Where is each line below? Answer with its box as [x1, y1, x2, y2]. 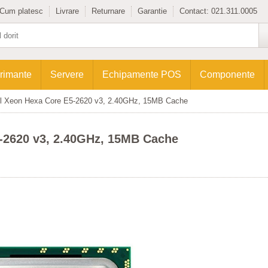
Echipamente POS [102, 69, 181, 80]
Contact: [179, 7, 211, 16]
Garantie [138, 7, 167, 16]
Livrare [56, 7, 79, 16]
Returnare [92, 7, 125, 16]
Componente [200, 69, 255, 80]
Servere [50, 69, 84, 80]
